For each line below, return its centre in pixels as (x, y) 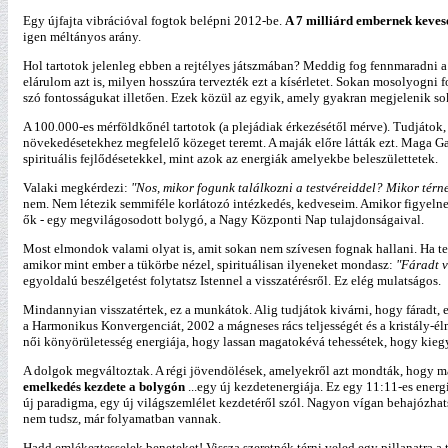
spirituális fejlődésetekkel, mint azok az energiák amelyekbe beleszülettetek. (230, 158)
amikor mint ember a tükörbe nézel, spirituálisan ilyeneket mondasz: (208, 264)
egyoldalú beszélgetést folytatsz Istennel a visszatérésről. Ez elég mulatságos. (232, 280)
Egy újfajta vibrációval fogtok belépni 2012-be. (154, 20)
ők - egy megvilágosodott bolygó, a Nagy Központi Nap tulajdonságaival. (223, 219)
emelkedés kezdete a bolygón (104, 386)
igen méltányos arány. (82, 36)
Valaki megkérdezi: (75, 187)
